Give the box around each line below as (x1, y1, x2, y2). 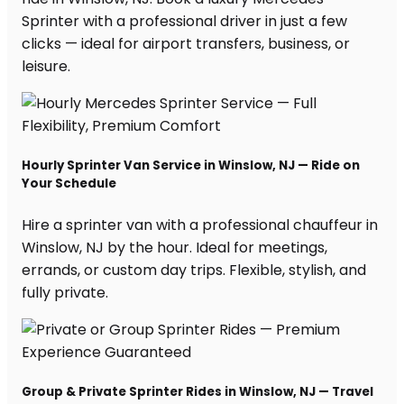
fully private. (22, 281, 108, 303)
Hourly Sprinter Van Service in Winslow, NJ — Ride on (22, 157, 360, 175)
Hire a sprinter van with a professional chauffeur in (22, 214, 378, 235)
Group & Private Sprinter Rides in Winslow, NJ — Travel (22, 382, 373, 400)
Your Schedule (22, 175, 116, 193)
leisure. (22, 56, 70, 78)
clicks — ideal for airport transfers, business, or (22, 33, 350, 55)
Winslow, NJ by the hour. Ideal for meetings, (22, 236, 327, 258)
